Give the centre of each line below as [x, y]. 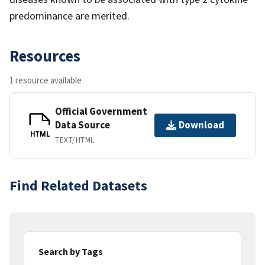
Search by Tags [71, 251]
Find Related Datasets [78, 185]
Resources [45, 55]
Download [201, 125]
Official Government [101, 111]
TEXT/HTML [75, 140]
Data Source [83, 125]
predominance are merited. [70, 15]
